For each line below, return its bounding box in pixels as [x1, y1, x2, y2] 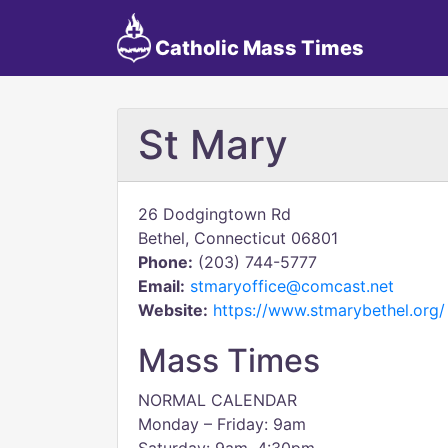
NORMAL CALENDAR [138, 390, 297, 410]
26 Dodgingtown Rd [138, 204, 291, 224]
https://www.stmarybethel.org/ [213, 300, 445, 320]
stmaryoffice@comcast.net [190, 276, 394, 296]
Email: [138, 276, 185, 296]
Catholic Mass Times [150, 36, 364, 60]
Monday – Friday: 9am [138, 414, 306, 434]
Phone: [138, 252, 193, 272]
